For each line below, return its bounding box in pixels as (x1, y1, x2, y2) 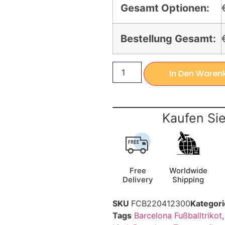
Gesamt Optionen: (121, 2, 209, 15)
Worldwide (169, 166, 207, 176)
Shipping (172, 175, 204, 185)
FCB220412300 (131, 198, 190, 209)
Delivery (123, 175, 154, 185)
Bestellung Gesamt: (121, 33, 216, 45)
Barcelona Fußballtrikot (134, 210, 222, 221)
